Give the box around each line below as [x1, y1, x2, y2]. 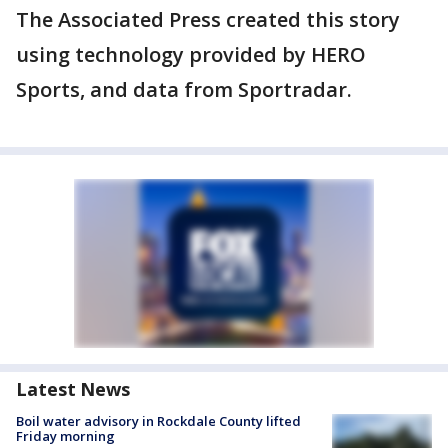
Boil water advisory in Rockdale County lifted [16, 412, 301, 431]
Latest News [16, 377, 130, 402]
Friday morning [16, 427, 115, 446]
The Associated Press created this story [16, 6, 400, 34]
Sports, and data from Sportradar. [16, 76, 352, 104]
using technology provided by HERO [16, 41, 366, 69]
